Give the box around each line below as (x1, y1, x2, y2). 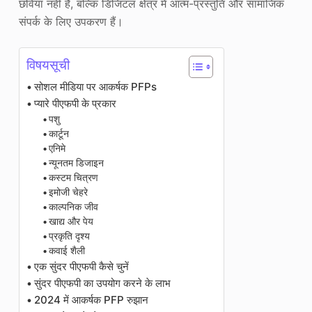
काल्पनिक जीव (49, 201, 99, 212)
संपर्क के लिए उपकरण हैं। (18, 15, 123, 29)
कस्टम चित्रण (49, 172, 99, 183)
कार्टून (49, 128, 70, 139)
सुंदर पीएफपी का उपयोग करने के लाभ (33, 276, 171, 290)
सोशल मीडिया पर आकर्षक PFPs (33, 80, 157, 93)
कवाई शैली (49, 245, 86, 256)
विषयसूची (26, 56, 70, 74)
